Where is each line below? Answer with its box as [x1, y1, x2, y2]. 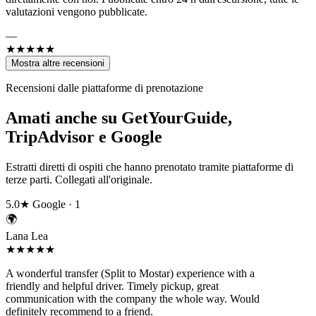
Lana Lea [6, 230, 48, 243]
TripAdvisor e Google [6, 128, 162, 147]
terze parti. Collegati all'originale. [6, 174, 152, 186]
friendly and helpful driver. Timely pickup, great [6, 280, 219, 293]
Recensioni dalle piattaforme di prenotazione [6, 82, 203, 95]
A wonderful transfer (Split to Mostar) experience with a [6, 267, 255, 280]
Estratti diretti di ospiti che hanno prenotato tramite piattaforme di [6, 161, 293, 174]
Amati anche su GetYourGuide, [6, 109, 232, 128]
